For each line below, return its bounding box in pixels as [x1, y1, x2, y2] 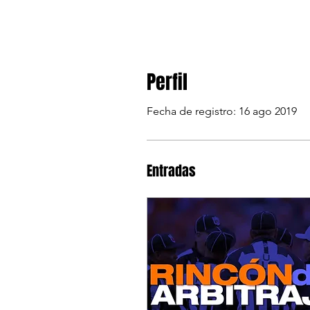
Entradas [147, 161, 196, 181]
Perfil [147, 68, 188, 96]
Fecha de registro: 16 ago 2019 [147, 104, 297, 118]
